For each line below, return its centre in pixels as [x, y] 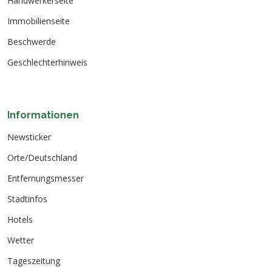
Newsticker [29, 137]
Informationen [43, 115]
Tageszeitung [34, 261]
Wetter [21, 240]
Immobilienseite [39, 21]
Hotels [20, 220]
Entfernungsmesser [46, 178]
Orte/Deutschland [42, 158]
